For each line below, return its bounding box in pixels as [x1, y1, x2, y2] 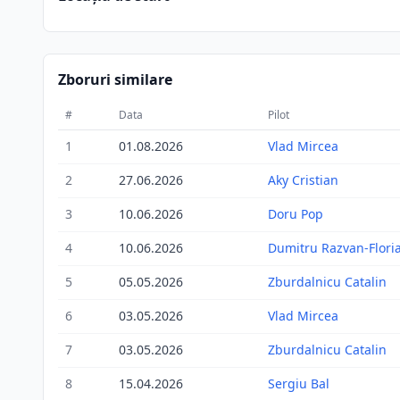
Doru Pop [268, 205, 323, 222]
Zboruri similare [58, 70, 172, 89]
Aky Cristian [268, 171, 338, 188]
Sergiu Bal [268, 375, 329, 392]
